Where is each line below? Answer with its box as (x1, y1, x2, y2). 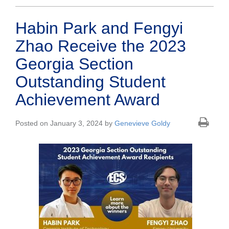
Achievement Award (15, 90, 160, 109)
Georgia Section (15, 55, 133, 74)
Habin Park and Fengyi (15, 19, 183, 38)
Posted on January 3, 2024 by (15, 119, 114, 128)
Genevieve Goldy (114, 119, 170, 128)
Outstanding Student (15, 73, 166, 91)
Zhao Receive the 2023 (15, 37, 186, 56)
